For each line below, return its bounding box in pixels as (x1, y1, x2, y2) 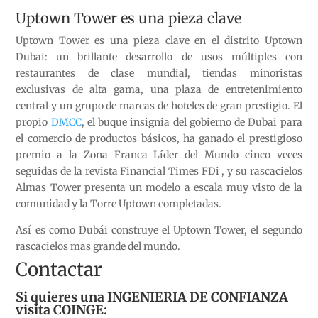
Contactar (16, 258, 103, 282)
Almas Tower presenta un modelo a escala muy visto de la (16, 181, 302, 194)
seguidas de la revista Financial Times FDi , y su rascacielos (16, 165, 302, 178)
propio (16, 116, 51, 129)
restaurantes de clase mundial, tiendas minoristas (16, 67, 302, 80)
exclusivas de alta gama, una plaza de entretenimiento (16, 83, 302, 97)
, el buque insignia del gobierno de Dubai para (81, 116, 302, 129)
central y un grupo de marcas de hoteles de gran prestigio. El (16, 99, 302, 113)
